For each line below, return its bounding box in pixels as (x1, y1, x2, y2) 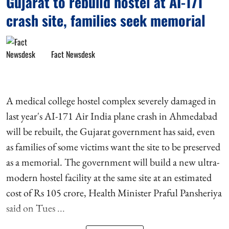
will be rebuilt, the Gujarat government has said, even (6, 124, 215, 138)
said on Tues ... (6, 201, 65, 215)
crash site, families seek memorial (6, 9, 205, 31)
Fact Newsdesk (51, 48, 95, 60)
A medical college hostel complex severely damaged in (6, 94, 216, 107)
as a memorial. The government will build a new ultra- (6, 155, 219, 169)
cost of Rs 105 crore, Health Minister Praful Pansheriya (6, 186, 222, 199)
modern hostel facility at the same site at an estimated (6, 170, 212, 184)
